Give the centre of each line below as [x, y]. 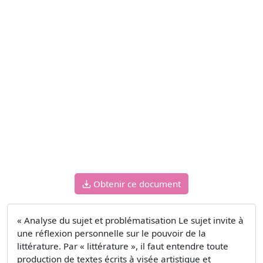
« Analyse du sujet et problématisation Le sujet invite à [130, 220]
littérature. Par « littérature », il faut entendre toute [123, 246]
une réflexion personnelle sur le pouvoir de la [112, 233]
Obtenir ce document [137, 183]
